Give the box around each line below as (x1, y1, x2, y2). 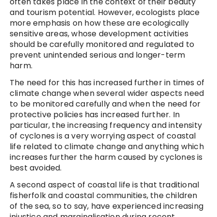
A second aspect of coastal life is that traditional (10, 179, 200, 191)
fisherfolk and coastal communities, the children (10, 190, 198, 201)
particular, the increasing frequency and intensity (10, 120, 202, 131)
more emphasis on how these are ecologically (10, 17, 189, 29)
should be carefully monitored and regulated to (10, 39, 195, 50)
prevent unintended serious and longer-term (10, 49, 186, 61)
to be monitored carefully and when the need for (10, 98, 201, 110)
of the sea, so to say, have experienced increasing (10, 201, 204, 212)
